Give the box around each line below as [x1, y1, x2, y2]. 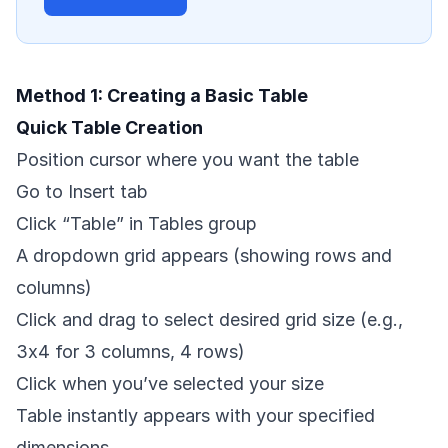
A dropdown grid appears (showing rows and [16, 245, 392, 267]
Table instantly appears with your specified [16, 405, 375, 427]
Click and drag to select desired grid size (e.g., [16, 309, 403, 331]
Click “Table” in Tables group [16, 213, 257, 235]
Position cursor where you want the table [16, 149, 359, 171]
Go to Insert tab [16, 181, 148, 203]
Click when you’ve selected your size [16, 373, 324, 395]
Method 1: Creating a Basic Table [16, 85, 308, 107]
